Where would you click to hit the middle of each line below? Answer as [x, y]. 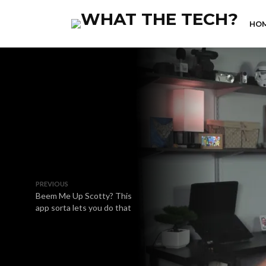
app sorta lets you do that [83, 208]
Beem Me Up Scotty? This [84, 196]
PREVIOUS [52, 184]
